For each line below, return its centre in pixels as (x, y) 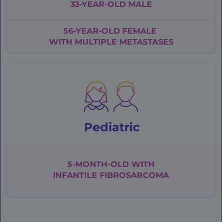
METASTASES (146, 42)
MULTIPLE (97, 42)
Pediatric (112, 127)
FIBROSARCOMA (133, 175)
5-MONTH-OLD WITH (111, 165)
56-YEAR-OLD (93, 31)
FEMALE (140, 31)
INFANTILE (75, 175)
